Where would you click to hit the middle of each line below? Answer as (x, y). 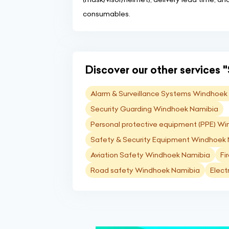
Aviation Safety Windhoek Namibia (150, 155)
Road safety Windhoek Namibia (145, 170)
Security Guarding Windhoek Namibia (154, 109)
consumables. (107, 14)
